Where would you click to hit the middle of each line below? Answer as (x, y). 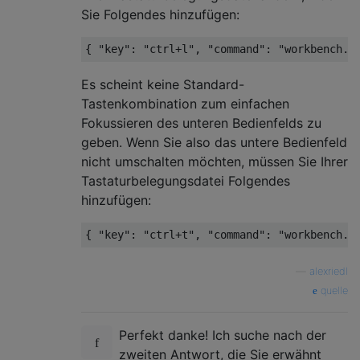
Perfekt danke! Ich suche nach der (223, 335)
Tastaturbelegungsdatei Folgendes (186, 181)
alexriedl (329, 272)
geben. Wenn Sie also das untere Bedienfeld (214, 143)
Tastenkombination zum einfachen (185, 104)
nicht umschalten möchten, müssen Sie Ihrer (215, 162)
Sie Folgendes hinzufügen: (160, 15)
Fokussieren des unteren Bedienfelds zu (201, 123)
